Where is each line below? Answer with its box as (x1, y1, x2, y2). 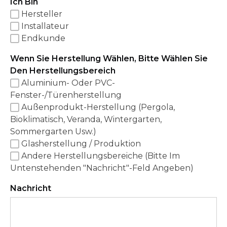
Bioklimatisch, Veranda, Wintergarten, (10, 115, 162, 125)
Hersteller (21, 9, 62, 19)
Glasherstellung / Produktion (21, 139, 141, 149)
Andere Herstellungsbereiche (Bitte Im (21, 151, 180, 161)
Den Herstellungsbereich (10, 66, 116, 76)
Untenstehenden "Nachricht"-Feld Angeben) (10, 163, 194, 173)
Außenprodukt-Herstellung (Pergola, (21, 102, 175, 112)
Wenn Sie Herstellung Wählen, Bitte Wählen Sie (10, 54, 208, 64)
